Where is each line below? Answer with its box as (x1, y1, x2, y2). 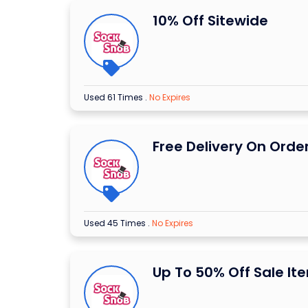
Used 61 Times (84, 91, 145, 104)
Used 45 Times (84, 217, 148, 230)
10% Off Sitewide (153, 11, 268, 31)
